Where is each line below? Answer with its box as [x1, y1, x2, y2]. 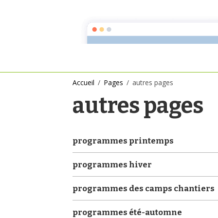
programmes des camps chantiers [73, 183, 215, 193]
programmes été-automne [73, 207, 182, 217]
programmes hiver [73, 159, 152, 169]
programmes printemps [73, 135, 174, 145]
